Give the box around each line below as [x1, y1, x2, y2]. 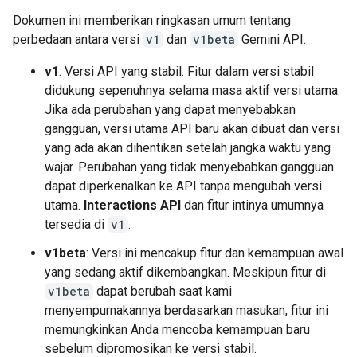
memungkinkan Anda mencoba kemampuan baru [45, 322, 310, 337]
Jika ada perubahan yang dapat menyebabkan [45, 102, 296, 117]
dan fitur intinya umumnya [181, 198, 324, 213]
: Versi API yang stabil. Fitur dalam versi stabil [59, 64, 314, 79]
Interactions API [84, 198, 181, 213]
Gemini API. [238, 32, 306, 47]
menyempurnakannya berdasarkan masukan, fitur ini [45, 303, 328, 318]
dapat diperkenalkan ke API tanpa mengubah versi [45, 178, 322, 194]
